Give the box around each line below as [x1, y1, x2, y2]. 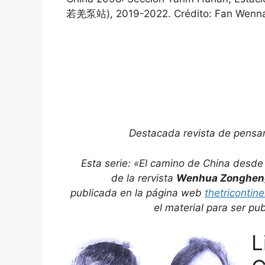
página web [143, 186, 205, 199]
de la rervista [111, 172, 176, 184]
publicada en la [70, 186, 143, 199]
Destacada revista [129, 127, 215, 140]
